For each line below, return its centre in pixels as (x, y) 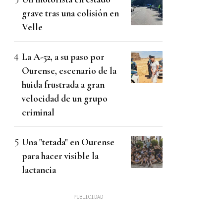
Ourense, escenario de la (69, 71)
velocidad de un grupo (65, 99)
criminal (38, 112)
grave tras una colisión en (70, 13)
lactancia (39, 170)
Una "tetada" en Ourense (68, 142)
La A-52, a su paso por (63, 57)
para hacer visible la (60, 156)
